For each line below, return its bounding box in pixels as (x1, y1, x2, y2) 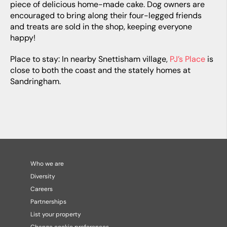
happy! (10, 32, 35, 44)
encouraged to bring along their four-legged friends (10, 10, 202, 21)
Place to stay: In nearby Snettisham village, (10, 54, 170, 65)
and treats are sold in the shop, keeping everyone (10, 21, 192, 32)
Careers (30, 185, 53, 194)
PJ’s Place (170, 54, 205, 65)
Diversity (30, 172, 55, 181)
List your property (30, 210, 81, 219)
